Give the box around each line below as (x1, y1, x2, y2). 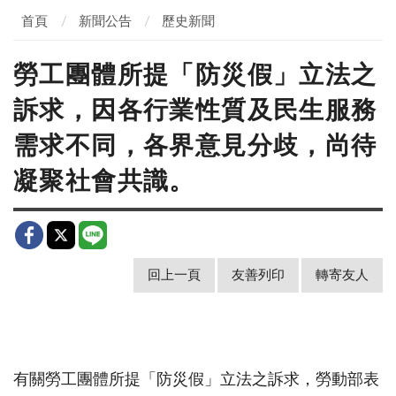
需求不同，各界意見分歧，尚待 (13, 133, 377, 158)
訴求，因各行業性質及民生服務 (13, 97, 377, 123)
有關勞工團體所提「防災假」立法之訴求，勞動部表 (13, 371, 379, 388)
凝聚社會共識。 (13, 168, 195, 194)
